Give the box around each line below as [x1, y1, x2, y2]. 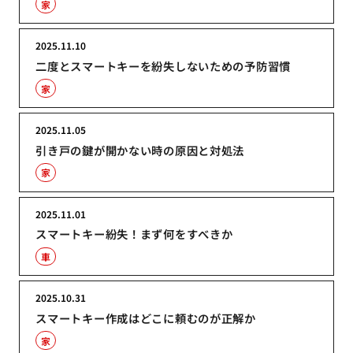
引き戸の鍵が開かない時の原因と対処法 [35, 141, 245, 158]
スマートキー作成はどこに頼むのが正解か [35, 310, 256, 327]
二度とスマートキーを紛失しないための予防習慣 [35, 58, 292, 75]
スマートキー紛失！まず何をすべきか [35, 225, 233, 243]
